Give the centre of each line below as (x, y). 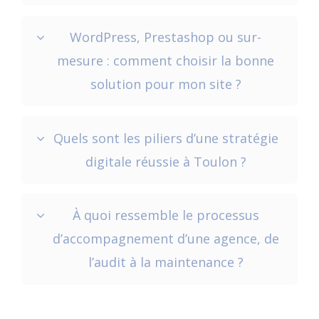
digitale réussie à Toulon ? (166, 161)
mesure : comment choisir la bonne (166, 60)
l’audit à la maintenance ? (166, 262)
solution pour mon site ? (166, 84)
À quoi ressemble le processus (166, 215)
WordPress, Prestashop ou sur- (166, 37)
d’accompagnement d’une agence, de (166, 239)
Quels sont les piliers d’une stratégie (166, 138)
